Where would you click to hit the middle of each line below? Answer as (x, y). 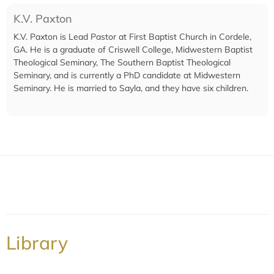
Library (37, 243)
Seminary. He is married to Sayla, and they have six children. (131, 88)
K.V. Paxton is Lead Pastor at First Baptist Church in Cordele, (132, 37)
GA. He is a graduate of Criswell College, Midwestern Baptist (133, 50)
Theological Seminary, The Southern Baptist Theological (122, 62)
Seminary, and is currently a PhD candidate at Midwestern (127, 75)
